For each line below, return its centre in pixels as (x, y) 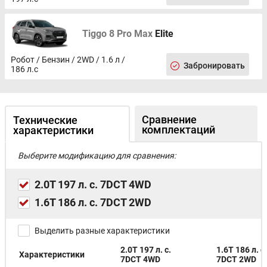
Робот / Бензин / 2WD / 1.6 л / (68, 59)
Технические (45, 120)
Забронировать (214, 65)
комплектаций (178, 129)
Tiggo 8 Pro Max (117, 33)
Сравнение (169, 119)
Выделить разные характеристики (102, 230)
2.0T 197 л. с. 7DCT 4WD (93, 184)
